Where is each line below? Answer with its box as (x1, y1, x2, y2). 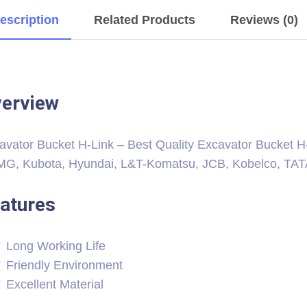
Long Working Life (6, 239, 106, 253)
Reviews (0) (230, 13, 298, 27)
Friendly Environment (6, 258, 123, 272)
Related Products (94, 13, 195, 27)
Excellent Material (6, 278, 103, 291)
